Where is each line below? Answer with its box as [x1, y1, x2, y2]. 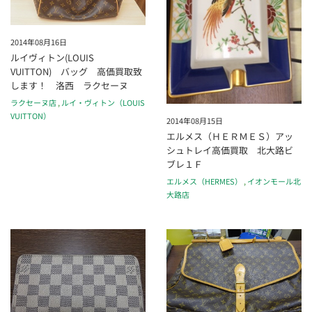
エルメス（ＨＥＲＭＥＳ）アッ [166, 129, 293, 143]
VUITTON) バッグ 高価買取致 [10, 64, 142, 78]
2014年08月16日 [10, 36, 67, 47]
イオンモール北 [247, 175, 301, 187]
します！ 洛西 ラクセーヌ [10, 78, 128, 92]
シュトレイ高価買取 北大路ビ [166, 143, 293, 157]
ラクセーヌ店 [10, 97, 56, 109]
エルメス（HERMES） [166, 175, 242, 187]
